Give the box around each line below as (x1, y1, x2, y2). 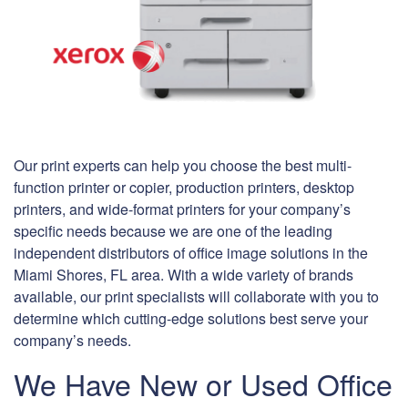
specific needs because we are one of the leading (14, 220, 332, 242)
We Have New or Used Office (14, 362, 393, 405)
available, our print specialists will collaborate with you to (14, 286, 379, 308)
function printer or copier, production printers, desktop (14, 177, 354, 199)
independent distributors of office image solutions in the (14, 242, 368, 264)
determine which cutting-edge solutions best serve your (14, 308, 368, 330)
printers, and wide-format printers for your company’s (14, 199, 351, 220)
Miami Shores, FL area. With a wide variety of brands (14, 264, 353, 286)
